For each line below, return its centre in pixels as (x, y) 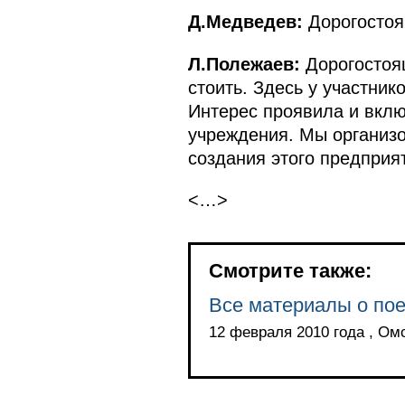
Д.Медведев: (245, 22)
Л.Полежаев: (244, 64)
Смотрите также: (290, 270)
